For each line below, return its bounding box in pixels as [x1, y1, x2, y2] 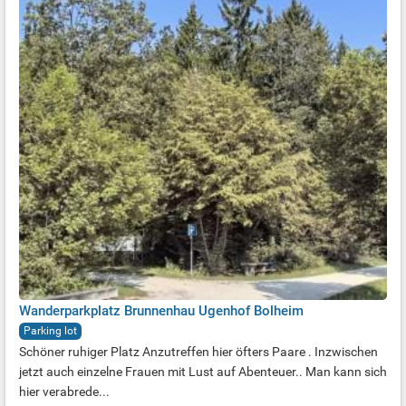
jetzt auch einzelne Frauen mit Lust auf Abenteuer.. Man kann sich [19, 364, 387, 379]
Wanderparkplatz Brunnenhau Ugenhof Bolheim [19, 303, 304, 319]
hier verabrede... [19, 384, 110, 399]
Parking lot [24, 324, 77, 337]
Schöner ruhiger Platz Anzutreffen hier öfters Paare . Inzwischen [19, 344, 378, 359]
